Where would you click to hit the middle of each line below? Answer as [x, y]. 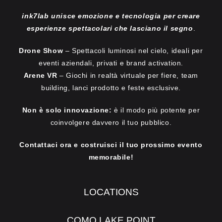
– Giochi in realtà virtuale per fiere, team [129, 76]
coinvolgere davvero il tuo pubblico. [111, 123]
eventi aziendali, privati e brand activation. [111, 63]
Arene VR [42, 76]
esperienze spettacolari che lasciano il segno [110, 28]
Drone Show [42, 51]
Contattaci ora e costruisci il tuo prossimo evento [111, 145]
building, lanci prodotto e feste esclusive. [111, 88]
